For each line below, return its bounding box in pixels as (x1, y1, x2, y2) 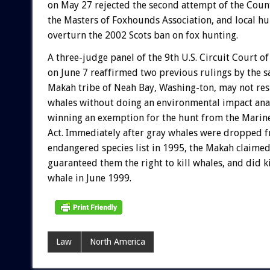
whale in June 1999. (47, 172, 131, 184)
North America (89, 237, 145, 247)
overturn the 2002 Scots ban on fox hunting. (47, 29, 238, 41)
